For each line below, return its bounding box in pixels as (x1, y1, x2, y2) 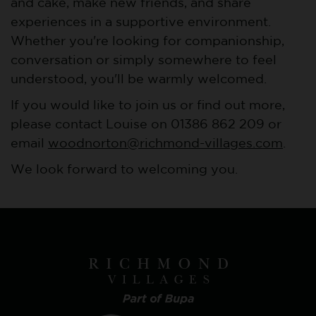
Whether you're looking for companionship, (11, 36, 284, 48)
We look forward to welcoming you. (11, 164, 238, 176)
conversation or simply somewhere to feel (11, 55, 276, 67)
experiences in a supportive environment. (11, 17, 271, 29)
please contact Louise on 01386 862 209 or (11, 119, 281, 131)
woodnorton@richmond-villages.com (48, 138, 283, 150)
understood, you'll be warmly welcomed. (11, 74, 267, 86)
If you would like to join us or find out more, (11, 100, 285, 112)
